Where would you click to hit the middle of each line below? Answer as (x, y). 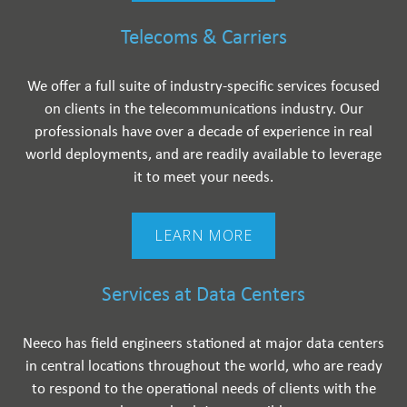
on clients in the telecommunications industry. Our (203, 109)
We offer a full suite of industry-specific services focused (203, 87)
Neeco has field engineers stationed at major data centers (203, 344)
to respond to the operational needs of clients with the (203, 389)
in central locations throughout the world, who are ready (203, 367)
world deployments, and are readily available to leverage (203, 155)
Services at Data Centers (203, 296)
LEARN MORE (203, 235)
